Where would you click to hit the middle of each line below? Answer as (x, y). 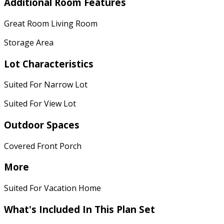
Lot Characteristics (49, 63)
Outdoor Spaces (42, 124)
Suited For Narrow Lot (46, 85)
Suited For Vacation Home (52, 188)
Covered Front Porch (43, 146)
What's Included (43, 209)
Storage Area (29, 42)
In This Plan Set (119, 209)
